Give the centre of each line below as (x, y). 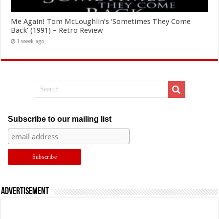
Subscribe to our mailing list (59, 119)
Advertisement (25, 191)
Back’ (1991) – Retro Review (57, 30)
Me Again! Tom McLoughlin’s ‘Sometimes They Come (101, 21)
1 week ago (31, 41)
